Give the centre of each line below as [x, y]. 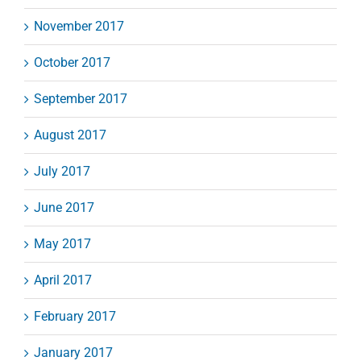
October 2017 [72, 63]
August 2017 [70, 135]
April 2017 [63, 280]
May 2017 [62, 244]
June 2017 [64, 208]
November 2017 [79, 27]
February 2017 [75, 317]
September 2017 [81, 99]
